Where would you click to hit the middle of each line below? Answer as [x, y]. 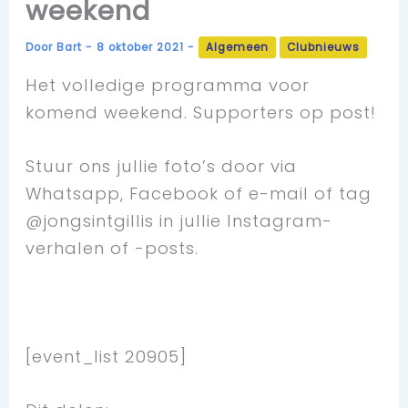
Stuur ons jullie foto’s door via [162, 167]
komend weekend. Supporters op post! [201, 113]
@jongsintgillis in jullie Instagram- [179, 221]
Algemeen [238, 47]
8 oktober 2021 [143, 47]
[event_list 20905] [107, 356]
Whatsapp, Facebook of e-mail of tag [199, 194]
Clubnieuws [324, 47]
